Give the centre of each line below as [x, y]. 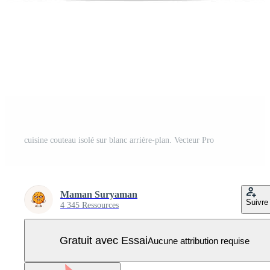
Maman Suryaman [99, 194]
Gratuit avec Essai [103, 240]
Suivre [257, 202]
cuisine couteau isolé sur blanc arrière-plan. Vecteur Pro [119, 140]
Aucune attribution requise [198, 240]
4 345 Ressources [89, 205]
